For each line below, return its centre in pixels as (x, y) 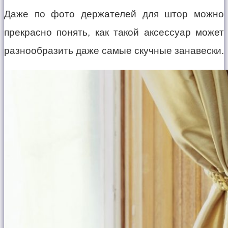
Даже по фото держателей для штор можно (114, 14)
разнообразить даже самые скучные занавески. (114, 50)
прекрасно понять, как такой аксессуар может (114, 32)
